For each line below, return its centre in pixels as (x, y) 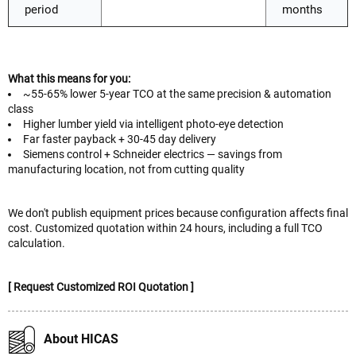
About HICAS (81, 339)
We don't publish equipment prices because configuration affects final (178, 213)
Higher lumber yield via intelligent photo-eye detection (153, 124)
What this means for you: (69, 78)
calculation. (37, 243)
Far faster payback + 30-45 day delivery (120, 139)
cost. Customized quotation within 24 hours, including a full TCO (165, 228)
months (302, 9)
